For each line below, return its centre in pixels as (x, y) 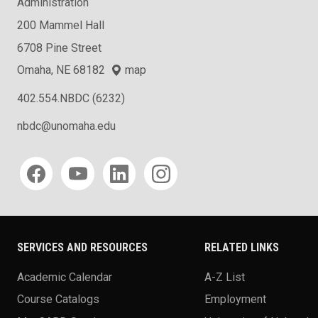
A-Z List (225, 277)
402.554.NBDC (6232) (71, 99)
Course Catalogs (58, 299)
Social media (52, 162)
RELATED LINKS (242, 248)
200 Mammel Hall (61, 26)
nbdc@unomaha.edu (66, 126)
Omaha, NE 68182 (64, 70)
